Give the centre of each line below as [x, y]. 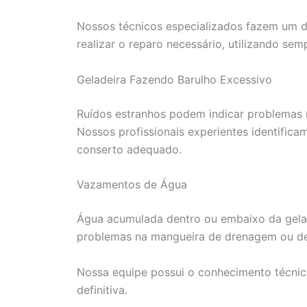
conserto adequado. [129, 149]
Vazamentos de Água [132, 185]
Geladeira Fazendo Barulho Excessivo [174, 79]
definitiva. [102, 290]
